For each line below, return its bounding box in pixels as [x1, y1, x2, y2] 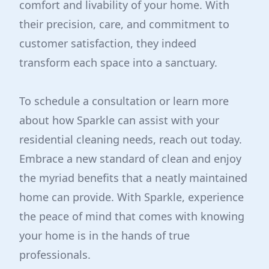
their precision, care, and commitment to [19, 17, 229, 31]
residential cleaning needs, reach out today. [19, 132, 242, 147]
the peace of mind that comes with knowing [19, 209, 244, 223]
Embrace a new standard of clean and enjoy [19, 151, 241, 166]
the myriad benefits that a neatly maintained [19, 171, 247, 185]
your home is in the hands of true [19, 228, 190, 243]
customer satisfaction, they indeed [19, 36, 196, 50]
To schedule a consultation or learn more [19, 94, 229, 108]
